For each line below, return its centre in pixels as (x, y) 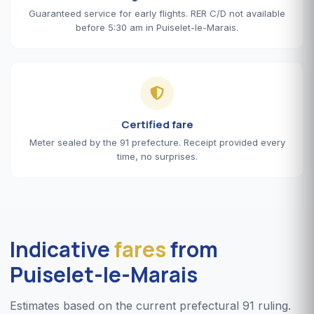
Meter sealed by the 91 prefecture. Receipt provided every (157, 142)
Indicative (62, 249)
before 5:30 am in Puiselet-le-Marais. (157, 27)
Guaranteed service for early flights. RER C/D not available (157, 13)
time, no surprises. (157, 156)
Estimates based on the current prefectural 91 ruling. (150, 305)
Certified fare (157, 124)
